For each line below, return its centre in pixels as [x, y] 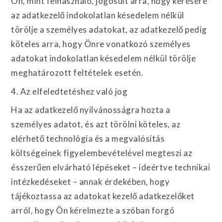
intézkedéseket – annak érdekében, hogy [90, 182]
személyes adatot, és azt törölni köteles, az [96, 124]
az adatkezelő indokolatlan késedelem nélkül [98, 15]
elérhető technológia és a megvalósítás [88, 139]
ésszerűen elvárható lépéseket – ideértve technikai [111, 167]
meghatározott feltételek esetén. [77, 73]
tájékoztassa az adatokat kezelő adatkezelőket [103, 196]
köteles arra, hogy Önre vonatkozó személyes [101, 44]
